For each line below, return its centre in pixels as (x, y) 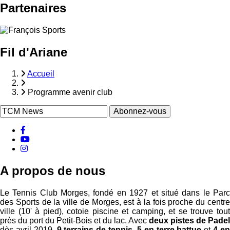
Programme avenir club (70, 92)
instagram (55, 148)
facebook (49, 130)
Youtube (51, 139)
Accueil (41, 74)
